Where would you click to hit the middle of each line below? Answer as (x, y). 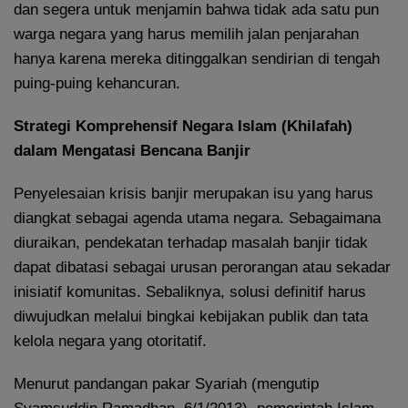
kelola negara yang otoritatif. (110, 342)
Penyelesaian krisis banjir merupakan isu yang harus (194, 194)
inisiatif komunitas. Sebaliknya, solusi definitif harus (190, 292)
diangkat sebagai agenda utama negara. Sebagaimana (197, 219)
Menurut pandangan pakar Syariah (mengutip (166, 384)
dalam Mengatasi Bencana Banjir (132, 151)
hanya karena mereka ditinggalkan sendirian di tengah (197, 59)
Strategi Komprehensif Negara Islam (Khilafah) (183, 127)
